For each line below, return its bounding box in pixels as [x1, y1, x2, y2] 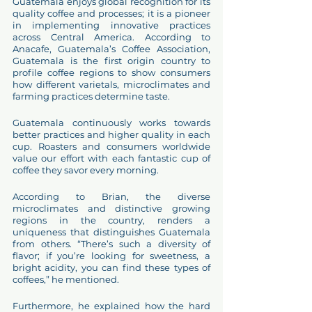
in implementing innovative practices [13, 19, 210, 31]
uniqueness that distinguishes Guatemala [13, 226, 210, 237]
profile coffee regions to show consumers [13, 67, 210, 78]
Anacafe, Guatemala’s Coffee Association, [13, 43, 210, 54]
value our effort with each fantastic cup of [13, 153, 210, 164]
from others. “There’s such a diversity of [13, 238, 210, 249]
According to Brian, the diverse [13, 191, 210, 202]
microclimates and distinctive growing [13, 203, 210, 214]
